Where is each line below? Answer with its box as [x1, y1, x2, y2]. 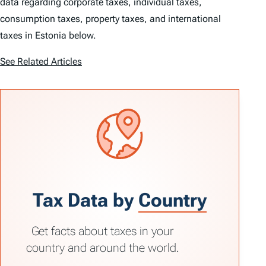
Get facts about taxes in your [31, 223, 174, 238]
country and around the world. [26, 240, 179, 255]
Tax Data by [33, 188, 139, 211]
